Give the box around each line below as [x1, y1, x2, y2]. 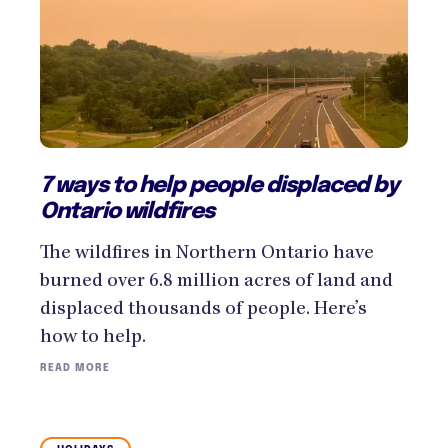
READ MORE [40, 362, 110, 373]
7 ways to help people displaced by [40, 174, 399, 197]
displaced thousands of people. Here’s [40, 299, 367, 320]
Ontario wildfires [40, 200, 214, 223]
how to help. [40, 327, 146, 348]
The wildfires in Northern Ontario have [40, 243, 374, 264]
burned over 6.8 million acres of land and [40, 271, 393, 292]
